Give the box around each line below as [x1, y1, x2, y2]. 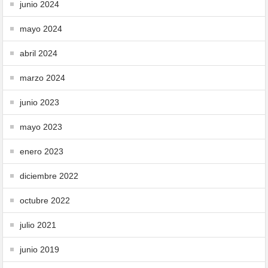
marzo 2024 [20, 73, 66, 83]
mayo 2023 [20, 122, 63, 132]
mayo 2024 [20, 24, 63, 33]
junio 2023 [20, 98, 60, 107]
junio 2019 [20, 245, 60, 254]
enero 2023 [20, 147, 64, 156]
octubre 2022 [20, 196, 71, 205]
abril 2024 [20, 48, 58, 58]
